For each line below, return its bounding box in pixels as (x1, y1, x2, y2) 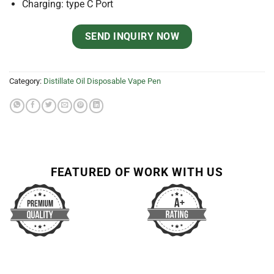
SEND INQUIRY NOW (84, 30, 180, 42)
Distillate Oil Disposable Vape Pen (43, 76, 161, 86)
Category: (9, 76, 43, 86)
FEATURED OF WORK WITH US (50, 165, 224, 180)
